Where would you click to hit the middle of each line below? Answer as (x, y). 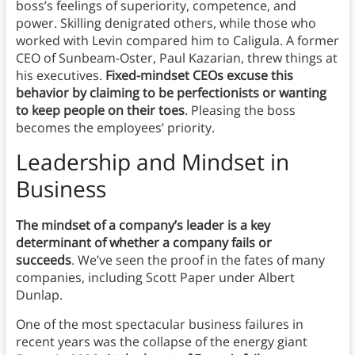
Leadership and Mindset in (152, 162)
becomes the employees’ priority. (115, 128)
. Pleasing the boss (240, 111)
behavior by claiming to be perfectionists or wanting (171, 93)
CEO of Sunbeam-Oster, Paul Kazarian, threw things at (176, 58)
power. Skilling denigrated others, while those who (166, 23)
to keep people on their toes (100, 111)
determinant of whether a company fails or (143, 243)
